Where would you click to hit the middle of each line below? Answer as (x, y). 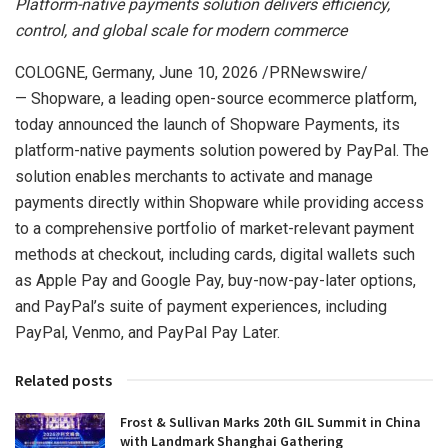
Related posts (63, 379)
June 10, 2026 (208, 72)
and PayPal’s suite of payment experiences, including (201, 306)
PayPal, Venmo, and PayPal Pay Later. (147, 332)
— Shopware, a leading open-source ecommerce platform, (216, 98)
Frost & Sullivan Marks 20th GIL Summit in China (270, 421)
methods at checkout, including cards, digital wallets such (215, 254)
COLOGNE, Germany (83, 72)
